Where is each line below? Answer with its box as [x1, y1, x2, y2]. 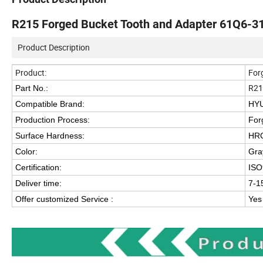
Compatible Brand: [15, 99, 87, 109]
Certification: [15, 163, 62, 173]
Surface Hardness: [15, 131, 85, 141]
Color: [15, 147, 38, 157]
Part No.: [15, 83, 48, 93]
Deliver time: [15, 178, 64, 188]
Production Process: [15, 115, 90, 125]
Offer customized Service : [15, 194, 113, 204]
